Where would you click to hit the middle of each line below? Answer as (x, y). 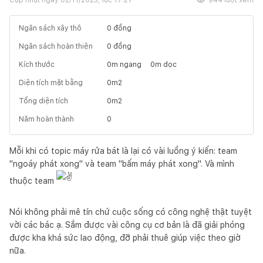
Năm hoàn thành (46, 119)
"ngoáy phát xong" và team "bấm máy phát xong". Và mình (122, 163)
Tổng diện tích (43, 101)
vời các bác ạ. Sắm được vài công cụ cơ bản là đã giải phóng (127, 225)
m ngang (127, 64)
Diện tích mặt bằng (51, 82)
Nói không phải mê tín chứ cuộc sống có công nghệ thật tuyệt (131, 212)
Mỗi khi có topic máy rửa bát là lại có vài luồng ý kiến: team (123, 151)
